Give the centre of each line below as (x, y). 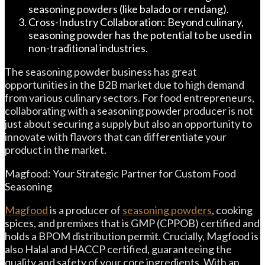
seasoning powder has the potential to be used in (140, 35)
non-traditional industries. (88, 48)
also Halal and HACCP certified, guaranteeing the (118, 249)
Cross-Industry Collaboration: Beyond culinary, (136, 22)
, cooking (232, 210)
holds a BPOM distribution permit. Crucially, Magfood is (132, 236)
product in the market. (56, 150)
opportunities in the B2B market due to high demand (125, 85)
